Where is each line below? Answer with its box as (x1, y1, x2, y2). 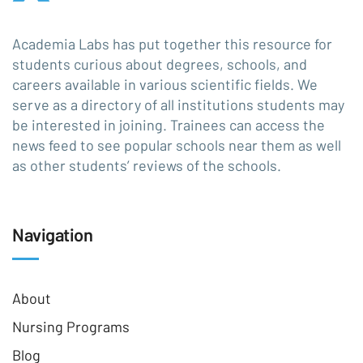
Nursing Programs (12, 318, 130, 335)
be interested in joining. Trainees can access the (12, 116, 325, 134)
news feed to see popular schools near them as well (12, 136, 341, 154)
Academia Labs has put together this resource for (12, 35, 332, 53)
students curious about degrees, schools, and (12, 55, 307, 73)
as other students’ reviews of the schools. (12, 156, 281, 174)
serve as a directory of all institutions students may (12, 96, 344, 113)
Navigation (12, 224, 92, 245)
